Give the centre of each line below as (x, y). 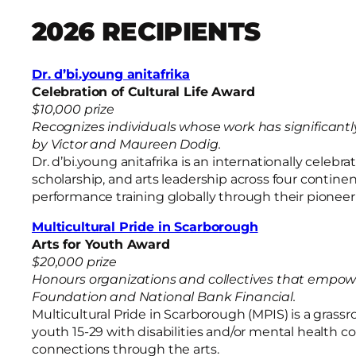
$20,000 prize (74, 262)
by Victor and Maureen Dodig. (126, 145)
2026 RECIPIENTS (146, 31)
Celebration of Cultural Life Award (143, 92)
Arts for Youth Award (101, 245)
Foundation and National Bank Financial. (164, 297)
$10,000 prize (73, 110)
